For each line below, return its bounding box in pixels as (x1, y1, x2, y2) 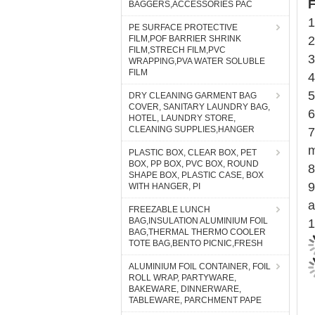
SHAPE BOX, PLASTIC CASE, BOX (129, 170, 264, 180)
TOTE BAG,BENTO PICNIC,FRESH (129, 238, 263, 248)
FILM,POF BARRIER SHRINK (129, 34, 241, 44)
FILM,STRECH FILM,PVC (129, 45, 226, 55)
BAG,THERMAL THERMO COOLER (129, 227, 266, 237)
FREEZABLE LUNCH (129, 205, 210, 214)
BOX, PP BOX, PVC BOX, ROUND (129, 159, 259, 169)
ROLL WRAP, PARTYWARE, (129, 273, 236, 283)
